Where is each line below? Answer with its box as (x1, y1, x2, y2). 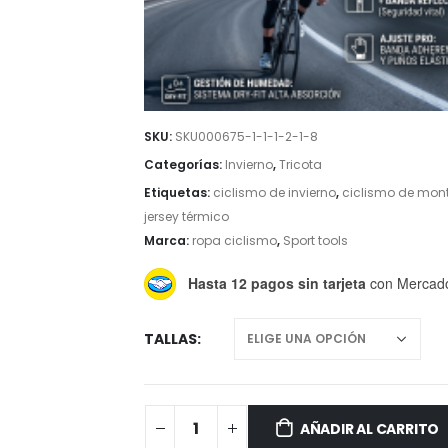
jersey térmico (144, 208, 229, 226)
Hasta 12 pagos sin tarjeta (188, 273, 366, 294)
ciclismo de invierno (213, 184, 336, 202)
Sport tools (283, 232, 348, 250)
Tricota (279, 156, 322, 174)
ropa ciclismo (192, 232, 277, 250)
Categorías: (144, 156, 225, 174)
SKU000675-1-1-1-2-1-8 (175, 128, 318, 146)
